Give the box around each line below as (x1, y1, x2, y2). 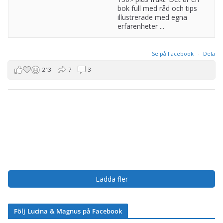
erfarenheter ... (117, 21, 164, 31)
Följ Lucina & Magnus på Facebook (14, 207, 122, 216)
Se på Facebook (152, 50, 195, 57)
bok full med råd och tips (117, 3, 197, 13)
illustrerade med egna (117, 12, 187, 22)
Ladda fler (95, 174, 128, 184)
